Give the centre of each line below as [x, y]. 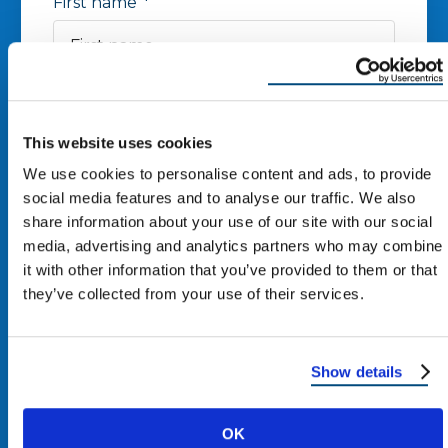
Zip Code [88, 231]
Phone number [115, 155]
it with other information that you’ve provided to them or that [230, 270]
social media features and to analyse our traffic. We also [219, 198]
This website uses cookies [118, 142]
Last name [94, 79]
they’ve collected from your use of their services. [193, 294]
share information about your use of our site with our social [227, 222]
